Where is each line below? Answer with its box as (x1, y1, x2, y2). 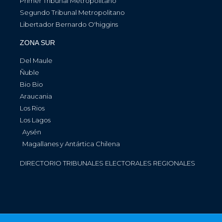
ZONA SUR (20, 39, 55, 47)
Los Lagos (20, 116, 51, 124)
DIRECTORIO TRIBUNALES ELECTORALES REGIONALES (20, 159, 195, 167)
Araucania (20, 92, 52, 100)
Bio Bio (20, 80, 43, 88)
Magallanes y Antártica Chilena (22, 140, 120, 148)
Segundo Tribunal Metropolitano (20, 8, 125, 16)
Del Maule (20, 56, 53, 64)
